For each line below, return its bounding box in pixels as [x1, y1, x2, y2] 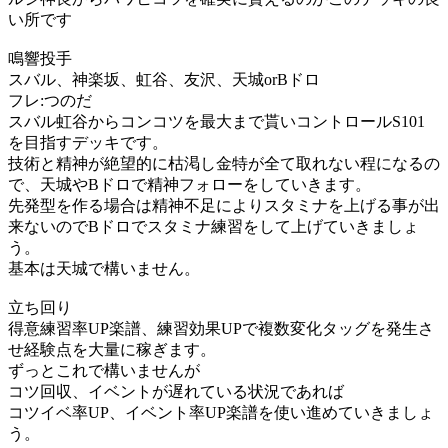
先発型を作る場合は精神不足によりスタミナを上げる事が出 [8, 196, 440, 214]
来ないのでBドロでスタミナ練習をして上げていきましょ [8, 217, 419, 235]
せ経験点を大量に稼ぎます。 [8, 340, 216, 358]
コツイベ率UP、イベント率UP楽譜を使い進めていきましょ [8, 403, 434, 421]
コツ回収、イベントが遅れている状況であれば [8, 382, 344, 400]
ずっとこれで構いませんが [8, 361, 200, 379]
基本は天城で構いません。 [8, 259, 200, 277]
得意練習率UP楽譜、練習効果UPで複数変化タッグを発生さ [8, 319, 434, 337]
